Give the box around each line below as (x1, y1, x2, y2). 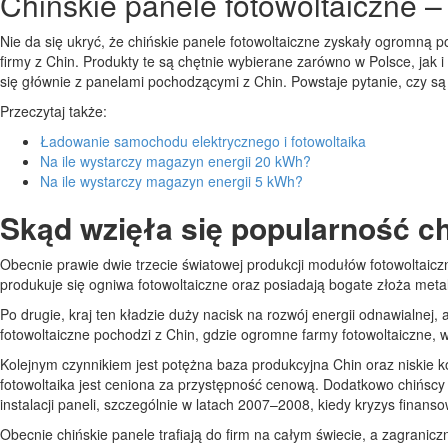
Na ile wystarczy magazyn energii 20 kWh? (40, 150, 311, 171)
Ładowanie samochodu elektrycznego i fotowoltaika (40, 130, 366, 151)
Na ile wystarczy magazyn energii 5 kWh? (40, 170, 303, 191)
